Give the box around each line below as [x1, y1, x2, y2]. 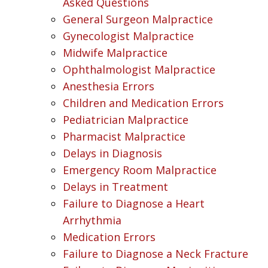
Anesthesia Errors [63, 78, 154, 93]
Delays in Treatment [63, 179, 168, 194]
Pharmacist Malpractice [63, 129, 185, 144]
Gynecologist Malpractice [63, 28, 194, 43]
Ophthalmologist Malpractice [63, 62, 215, 77]
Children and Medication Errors [63, 95, 224, 110]
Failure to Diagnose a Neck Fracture [63, 246, 248, 261]
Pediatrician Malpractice [63, 112, 188, 127]
